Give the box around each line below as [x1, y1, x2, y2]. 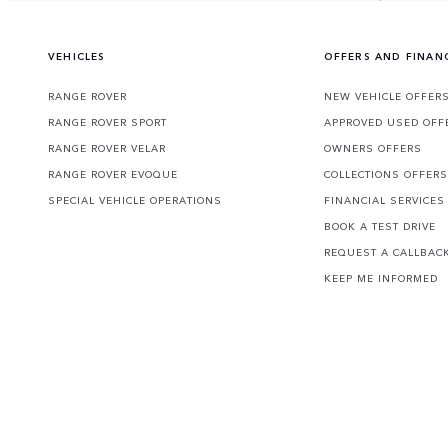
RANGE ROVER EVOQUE [48, 167, 178, 182]
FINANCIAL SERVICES [323, 193, 445, 208]
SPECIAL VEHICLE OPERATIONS [48, 193, 222, 208]
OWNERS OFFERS [323, 141, 422, 156]
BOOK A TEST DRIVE [323, 219, 436, 234]
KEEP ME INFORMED [323, 271, 438, 286]
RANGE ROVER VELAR [48, 141, 166, 156]
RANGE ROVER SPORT [48, 115, 167, 130]
